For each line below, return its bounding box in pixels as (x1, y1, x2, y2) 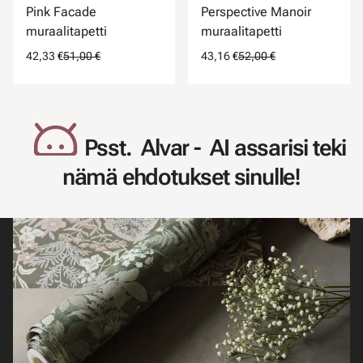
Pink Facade (26, 4, 96, 19)
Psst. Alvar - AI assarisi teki (83, 135, 347, 161)
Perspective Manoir (201, 4, 311, 19)
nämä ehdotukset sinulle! (62, 164, 301, 190)
